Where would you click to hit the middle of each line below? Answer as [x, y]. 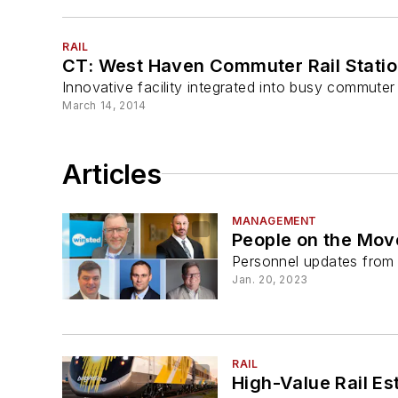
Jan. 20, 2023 [270, 279]
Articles [112, 174]
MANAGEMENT [275, 220]
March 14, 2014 [104, 105]
